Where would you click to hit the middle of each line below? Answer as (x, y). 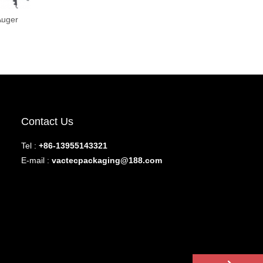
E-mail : (36, 161)
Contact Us (47, 122)
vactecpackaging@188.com (107, 161)
